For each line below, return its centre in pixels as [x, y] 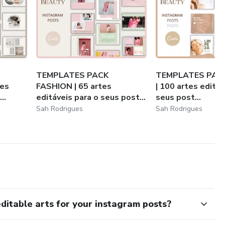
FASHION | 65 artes [74, 86]
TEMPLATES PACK [73, 75]
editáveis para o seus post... [91, 97]
